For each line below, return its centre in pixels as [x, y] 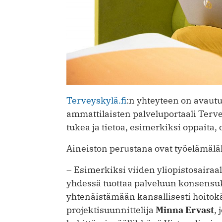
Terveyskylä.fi [96, 101]
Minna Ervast [185, 210]
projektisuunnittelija [111, 210]
